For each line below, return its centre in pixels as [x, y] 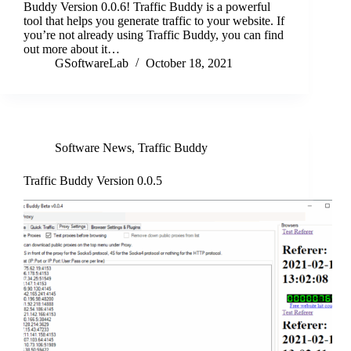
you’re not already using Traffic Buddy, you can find [154, 35]
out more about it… [72, 49]
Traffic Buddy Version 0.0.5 [93, 181]
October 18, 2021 [189, 63]
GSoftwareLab [92, 63]
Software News [93, 148]
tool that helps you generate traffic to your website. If [154, 21]
